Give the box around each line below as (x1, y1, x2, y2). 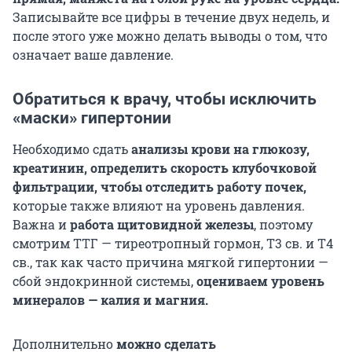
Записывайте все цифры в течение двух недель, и (13, 8, 330, 25)
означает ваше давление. (13, 46, 174, 63)
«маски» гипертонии (13, 108, 171, 127)
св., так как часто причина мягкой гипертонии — (13, 253, 328, 270)
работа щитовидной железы (70, 215, 254, 233)
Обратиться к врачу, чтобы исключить (13, 89, 317, 108)
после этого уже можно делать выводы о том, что (13, 27, 328, 44)
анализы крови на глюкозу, (128, 140, 310, 157)
